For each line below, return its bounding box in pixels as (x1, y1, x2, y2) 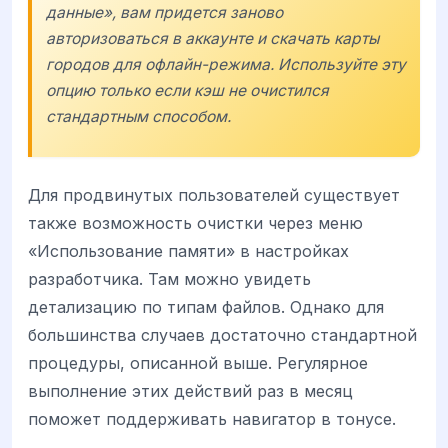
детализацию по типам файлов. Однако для (28, 297, 384, 318)
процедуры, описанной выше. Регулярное (28, 353, 368, 374)
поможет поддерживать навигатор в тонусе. (28, 409, 396, 430)
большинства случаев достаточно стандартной (28, 325, 417, 346)
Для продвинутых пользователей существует (28, 185, 400, 206)
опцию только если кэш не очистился (46, 80, 329, 100)
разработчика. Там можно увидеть (28, 269, 311, 290)
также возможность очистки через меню (28, 213, 363, 234)
